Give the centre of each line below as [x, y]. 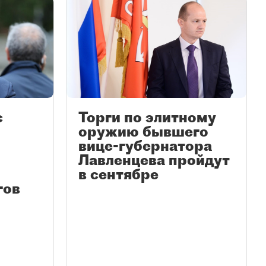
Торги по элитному [147, 117]
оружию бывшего [143, 132]
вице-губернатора [145, 146]
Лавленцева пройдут [154, 160]
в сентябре [118, 174]
